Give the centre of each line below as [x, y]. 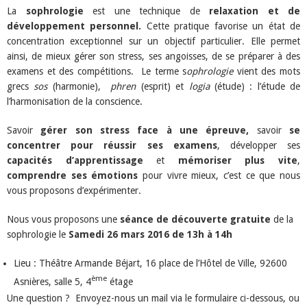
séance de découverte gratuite [195, 219]
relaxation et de [255, 11]
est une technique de [146, 11]
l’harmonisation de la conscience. [75, 101]
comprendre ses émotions [73, 175]
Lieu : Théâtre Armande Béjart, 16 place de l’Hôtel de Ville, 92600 [150, 263]
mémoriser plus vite [238, 160]
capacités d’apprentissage [75, 160]
